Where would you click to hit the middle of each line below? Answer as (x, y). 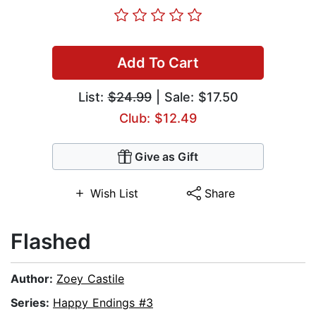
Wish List (114, 194)
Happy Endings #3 (103, 303)
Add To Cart (158, 63)
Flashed (51, 242)
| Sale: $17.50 (195, 97)
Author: (34, 279)
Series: (32, 303)
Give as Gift (166, 157)
